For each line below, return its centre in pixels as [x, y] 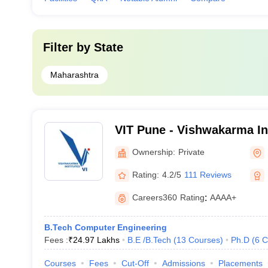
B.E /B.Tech [149, 240]
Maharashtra [74, 75]
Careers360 [154, 197]
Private [191, 152]
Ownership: [153, 152]
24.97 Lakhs [96, 240]
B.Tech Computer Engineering [105, 227]
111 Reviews [208, 174]
